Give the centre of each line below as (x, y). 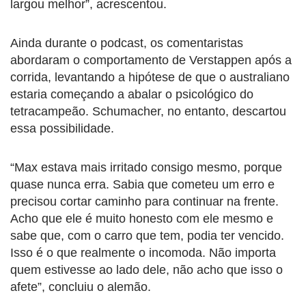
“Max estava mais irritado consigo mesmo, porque (146, 168)
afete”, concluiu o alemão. (81, 287)
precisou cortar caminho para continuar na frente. (144, 202)
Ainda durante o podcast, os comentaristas (127, 43)
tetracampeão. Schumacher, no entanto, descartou (148, 112)
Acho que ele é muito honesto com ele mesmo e (142, 219)
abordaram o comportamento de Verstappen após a (151, 60)
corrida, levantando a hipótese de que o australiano (150, 78)
